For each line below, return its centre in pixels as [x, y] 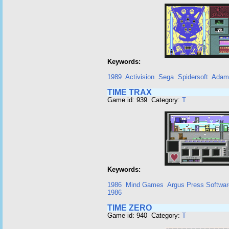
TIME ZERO [130, 208]
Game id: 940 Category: [145, 215]
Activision [140, 77]
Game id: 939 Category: [145, 100]
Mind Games [145, 185]
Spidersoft [193, 77]
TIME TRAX [130, 92]
